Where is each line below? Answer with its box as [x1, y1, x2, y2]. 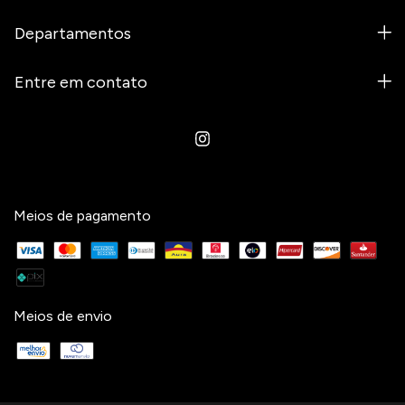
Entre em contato [14, 71, 147, 92]
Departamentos [14, 23, 131, 43]
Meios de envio [14, 306, 112, 325]
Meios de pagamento [14, 206, 151, 224]
